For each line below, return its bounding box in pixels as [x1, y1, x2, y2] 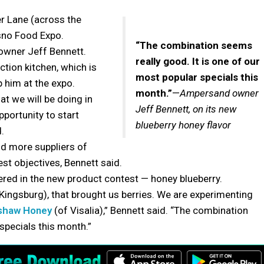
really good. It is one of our [136, 55, 260, 67]
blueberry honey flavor [136, 118, 231, 131]
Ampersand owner [180, 87, 259, 99]
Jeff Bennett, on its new [136, 103, 236, 115]
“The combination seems [136, 39, 252, 51]
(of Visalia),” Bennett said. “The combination [52, 204, 248, 216]
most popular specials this [136, 71, 258, 83]
